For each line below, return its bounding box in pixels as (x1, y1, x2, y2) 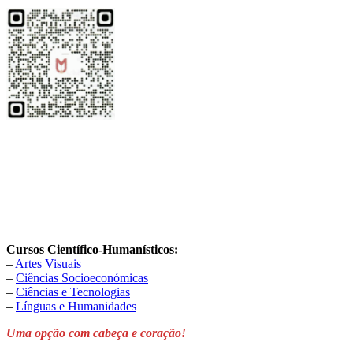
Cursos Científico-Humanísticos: (6, 242, 178, 256)
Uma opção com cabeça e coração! (6, 325, 186, 340)
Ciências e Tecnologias (16, 284, 130, 299)
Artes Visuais (15, 256, 81, 270)
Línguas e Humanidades (16, 299, 136, 313)
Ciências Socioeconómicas (16, 270, 148, 284)
